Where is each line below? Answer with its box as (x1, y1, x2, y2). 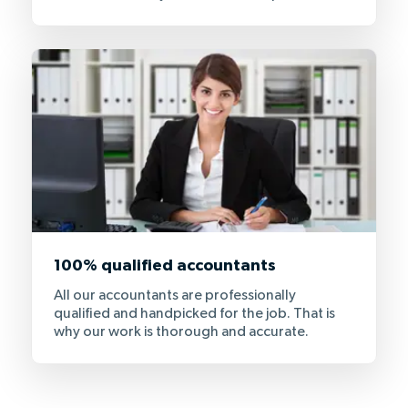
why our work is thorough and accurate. (54, 324, 309, 340)
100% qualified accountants (54, 257, 276, 274)
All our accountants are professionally (54, 288, 296, 303)
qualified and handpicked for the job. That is (54, 306, 335, 321)
